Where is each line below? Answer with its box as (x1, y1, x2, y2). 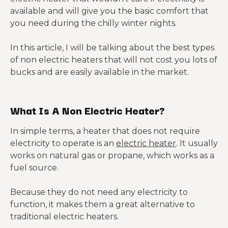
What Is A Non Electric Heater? (10, 102, 165, 118)
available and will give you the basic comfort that (10, 6, 209, 16)
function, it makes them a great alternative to (10, 199, 195, 209)
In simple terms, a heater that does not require (10, 126, 200, 136)
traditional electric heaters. (10, 212, 119, 221)
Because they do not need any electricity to (10, 187, 188, 197)
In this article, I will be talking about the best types (10, 43, 214, 52)
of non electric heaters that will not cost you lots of (10, 55, 217, 65)
